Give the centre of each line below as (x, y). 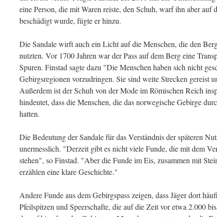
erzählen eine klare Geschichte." (69, 172)
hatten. (30, 114)
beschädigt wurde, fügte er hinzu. (70, 21)
